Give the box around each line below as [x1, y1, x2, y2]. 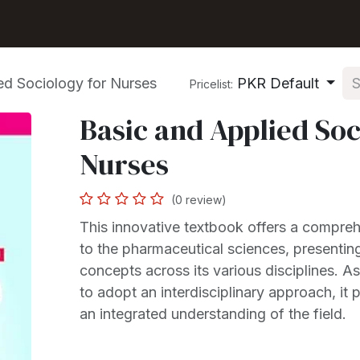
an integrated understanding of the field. [79, 305, 346, 322]
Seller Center [59, 15, 141, 32]
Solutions [153, 15, 211, 32]
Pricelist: [189, 77, 233, 91]
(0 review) [170, 193, 227, 207]
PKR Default [236, 75, 319, 92]
